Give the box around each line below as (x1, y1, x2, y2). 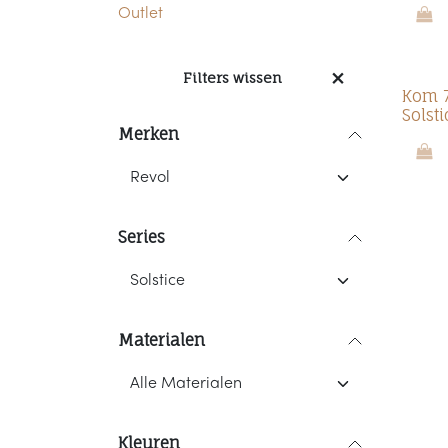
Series (118, 227, 165, 247)
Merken (118, 124, 179, 144)
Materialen (118, 330, 205, 350)
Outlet (118, 6, 163, 22)
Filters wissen (183, 69, 282, 86)
